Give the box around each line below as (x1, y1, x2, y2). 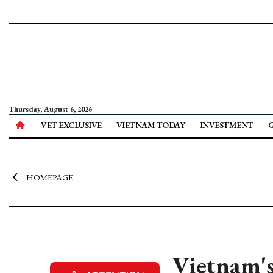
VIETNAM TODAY (116, 119, 185, 130)
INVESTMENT (199, 119, 253, 130)
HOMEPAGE (26, 172, 73, 183)
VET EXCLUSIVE (41, 119, 102, 130)
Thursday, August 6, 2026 (9, 104, 92, 114)
